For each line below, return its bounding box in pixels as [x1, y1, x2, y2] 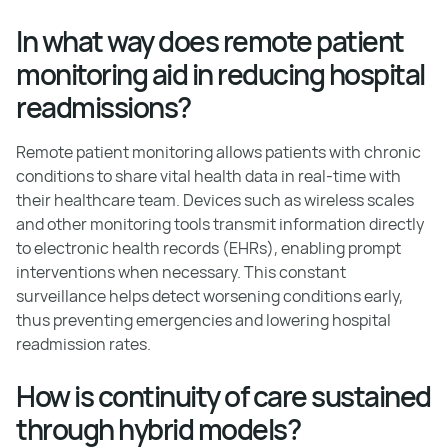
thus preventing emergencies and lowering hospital [16, 308, 391, 331]
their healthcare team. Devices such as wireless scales [16, 188, 414, 211]
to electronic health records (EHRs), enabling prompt [16, 236, 401, 259]
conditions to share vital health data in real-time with [16, 164, 401, 187]
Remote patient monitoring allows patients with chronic [16, 140, 421, 163]
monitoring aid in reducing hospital [16, 54, 425, 93]
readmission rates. [16, 332, 151, 355]
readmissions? [16, 87, 191, 126]
